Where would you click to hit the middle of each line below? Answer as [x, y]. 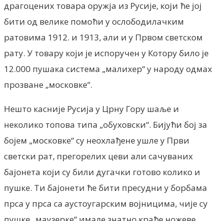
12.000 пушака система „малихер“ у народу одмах [108, 69]
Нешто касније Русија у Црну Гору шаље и [92, 109]
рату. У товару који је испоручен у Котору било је [106, 53]
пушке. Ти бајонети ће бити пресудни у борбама [106, 187]
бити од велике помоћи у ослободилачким [94, 21]
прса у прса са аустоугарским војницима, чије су [106, 203]
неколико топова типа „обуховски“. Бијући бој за [106, 124]
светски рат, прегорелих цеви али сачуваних [98, 156]
